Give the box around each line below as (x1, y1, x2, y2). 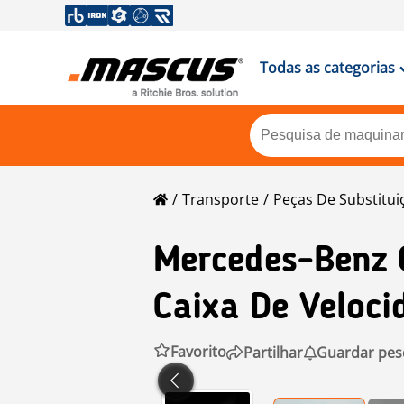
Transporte (182, 189, 259, 209)
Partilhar (243, 342, 303, 363)
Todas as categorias (259, 58, 395, 78)
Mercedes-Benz (153, 244, 387, 280)
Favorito (170, 342, 226, 362)
